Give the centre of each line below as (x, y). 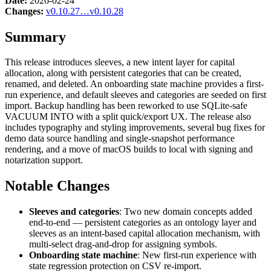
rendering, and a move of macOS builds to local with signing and (129, 149)
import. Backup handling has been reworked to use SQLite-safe (126, 106)
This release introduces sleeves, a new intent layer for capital (120, 62)
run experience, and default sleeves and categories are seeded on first (135, 95)
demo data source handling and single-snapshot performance (120, 139)
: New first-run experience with (197, 255)
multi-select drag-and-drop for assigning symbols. (123, 244)
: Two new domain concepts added (186, 212)
